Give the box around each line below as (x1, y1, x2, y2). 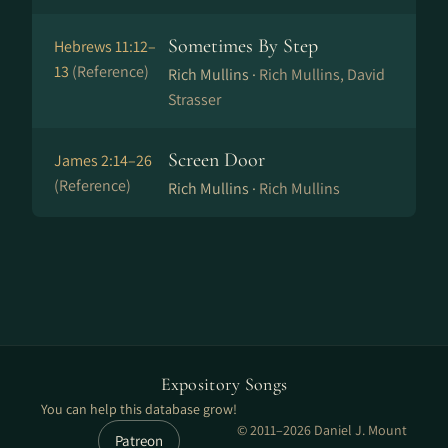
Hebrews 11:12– (54, 36, 156, 57)
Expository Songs (160, 373, 288, 395)
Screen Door (168, 148, 265, 172)
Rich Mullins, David (259, 64, 385, 85)
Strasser (168, 89, 221, 110)
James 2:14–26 (54, 150, 152, 171)
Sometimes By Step (168, 34, 318, 58)
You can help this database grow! (41, 400, 237, 418)
